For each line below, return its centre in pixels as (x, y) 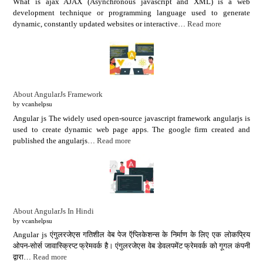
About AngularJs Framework (58, 95)
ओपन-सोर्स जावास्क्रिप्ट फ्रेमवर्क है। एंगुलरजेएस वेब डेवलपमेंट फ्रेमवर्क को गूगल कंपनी (131, 246)
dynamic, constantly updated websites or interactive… (100, 24)
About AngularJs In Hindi (54, 211)
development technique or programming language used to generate (131, 13)
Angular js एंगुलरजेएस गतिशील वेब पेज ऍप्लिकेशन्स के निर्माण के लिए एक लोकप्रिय (131, 235)
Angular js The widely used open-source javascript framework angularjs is (131, 118)
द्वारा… (23, 257)
